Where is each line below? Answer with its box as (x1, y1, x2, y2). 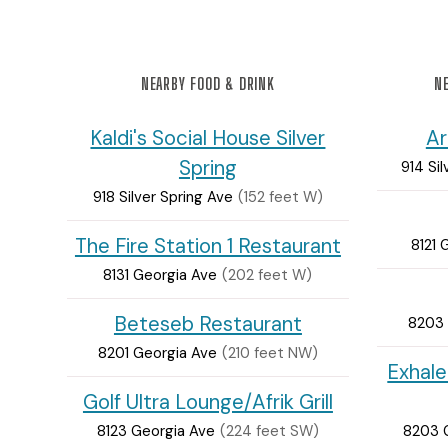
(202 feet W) (222, 264, 313, 285)
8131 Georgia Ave (103, 264, 218, 285)
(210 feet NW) (221, 342, 318, 363)
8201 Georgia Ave (97, 342, 217, 363)
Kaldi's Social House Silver (90, 124, 326, 151)
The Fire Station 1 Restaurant (74, 232, 341, 259)
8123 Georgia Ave (96, 420, 215, 441)
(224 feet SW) (219, 420, 319, 441)
